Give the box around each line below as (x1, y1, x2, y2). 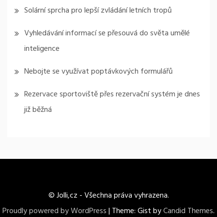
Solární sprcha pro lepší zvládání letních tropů (24, 4, 172, 17)
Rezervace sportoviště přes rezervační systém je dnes (24, 88, 200, 101)
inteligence (24, 42, 60, 55)
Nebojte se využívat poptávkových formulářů (24, 65, 173, 78)
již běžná (24, 103, 52, 116)
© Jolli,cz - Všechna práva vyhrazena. (48, 189, 169, 202)
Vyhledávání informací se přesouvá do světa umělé (24, 27, 190, 40)
